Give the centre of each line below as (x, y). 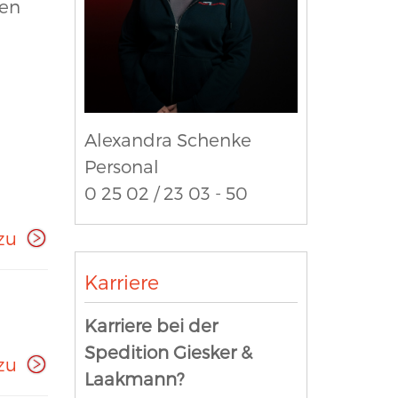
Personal (121, 166)
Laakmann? (134, 378)
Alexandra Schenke (167, 139)
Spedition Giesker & (168, 351)
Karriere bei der (151, 325)
